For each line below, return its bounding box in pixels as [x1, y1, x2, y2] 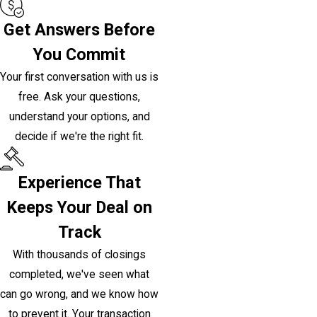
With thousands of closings [13, 248, 146, 262]
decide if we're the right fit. [15, 130, 144, 144]
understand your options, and [8, 110, 150, 124]
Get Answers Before [4, 20, 155, 40]
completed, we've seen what [9, 268, 149, 282]
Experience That [18, 173, 141, 193]
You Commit [33, 45, 125, 65]
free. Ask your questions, [18, 91, 140, 104]
